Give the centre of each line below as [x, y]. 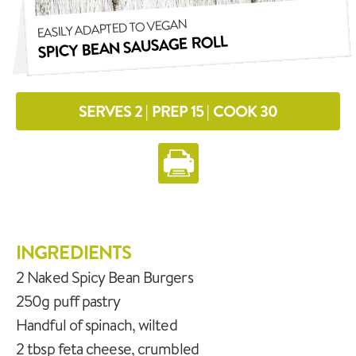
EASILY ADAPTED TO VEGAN [112, 27]
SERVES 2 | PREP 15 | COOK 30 [178, 111]
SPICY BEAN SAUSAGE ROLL [132, 46]
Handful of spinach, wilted [97, 324]
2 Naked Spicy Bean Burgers [104, 277]
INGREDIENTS [74, 252]
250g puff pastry [68, 300]
